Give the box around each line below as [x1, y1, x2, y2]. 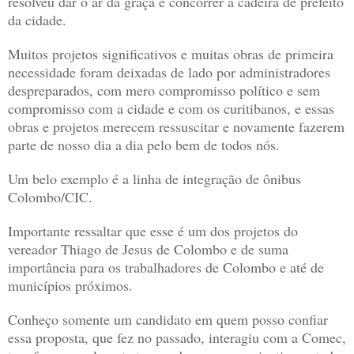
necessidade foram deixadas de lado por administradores [8, 62, 330, 82]
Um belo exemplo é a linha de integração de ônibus [8, 169, 301, 189]
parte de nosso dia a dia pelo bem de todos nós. [8, 135, 280, 155]
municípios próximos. [8, 276, 133, 296]
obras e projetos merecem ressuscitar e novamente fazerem [8, 117, 345, 137]
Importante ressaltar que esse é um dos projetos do [8, 221, 298, 241]
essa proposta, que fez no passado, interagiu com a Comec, [8, 328, 346, 348]
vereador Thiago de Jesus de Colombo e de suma [8, 239, 288, 259]
